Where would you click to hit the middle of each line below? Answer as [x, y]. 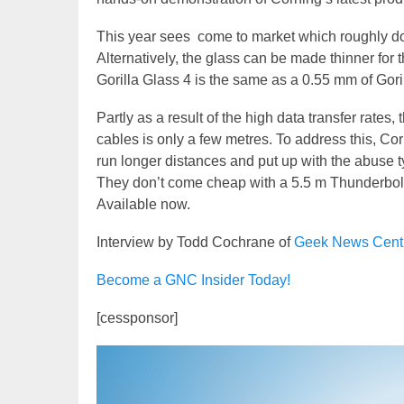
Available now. [143, 205]
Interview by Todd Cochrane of [195, 243]
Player [116, 377]
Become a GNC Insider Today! [193, 280]
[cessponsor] [137, 318]
